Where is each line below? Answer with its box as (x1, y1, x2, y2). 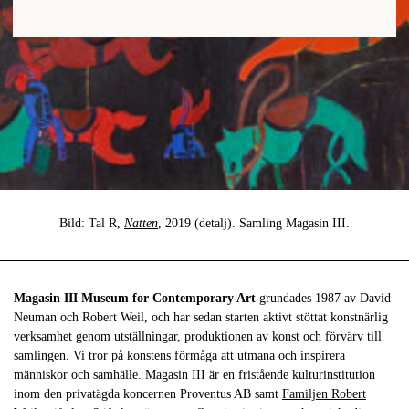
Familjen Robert (282, 387, 366, 402)
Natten (124, 216, 158, 231)
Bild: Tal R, (59, 216, 124, 231)
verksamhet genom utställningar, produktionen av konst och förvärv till (14, 330, 382, 344)
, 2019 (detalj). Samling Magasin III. (158, 216, 350, 231)
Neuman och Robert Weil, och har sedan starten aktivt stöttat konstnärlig (14, 310, 388, 325)
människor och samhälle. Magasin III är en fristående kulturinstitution (14, 368, 375, 383)
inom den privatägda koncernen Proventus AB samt (14, 387, 282, 402)
